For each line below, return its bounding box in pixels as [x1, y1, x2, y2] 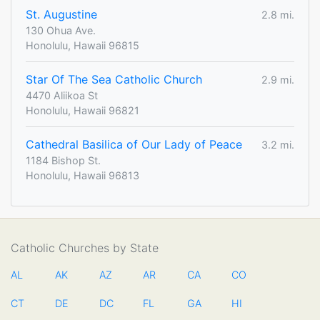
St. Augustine [26, 7, 97, 22]
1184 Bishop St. [26, 154, 101, 167]
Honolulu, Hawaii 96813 [26, 169, 139, 182]
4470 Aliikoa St [26, 89, 98, 102]
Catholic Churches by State [11, 241, 159, 256]
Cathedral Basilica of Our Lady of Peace [26, 137, 242, 152]
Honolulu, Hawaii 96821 [26, 104, 139, 117]
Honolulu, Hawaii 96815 [26, 39, 139, 52]
